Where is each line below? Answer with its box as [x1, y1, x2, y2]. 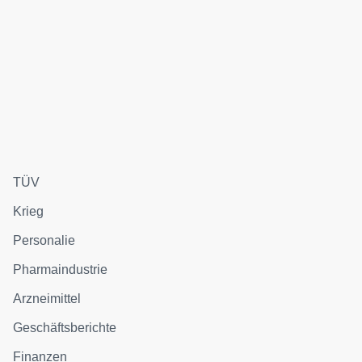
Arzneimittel [13, 291, 82, 305]
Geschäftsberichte [13, 320, 117, 335]
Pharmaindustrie [13, 262, 108, 276]
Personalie [13, 233, 76, 247]
